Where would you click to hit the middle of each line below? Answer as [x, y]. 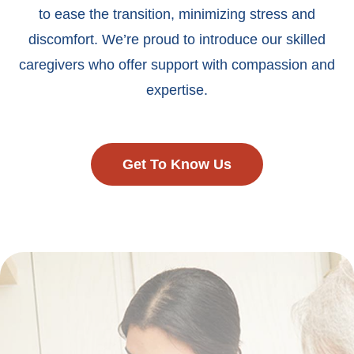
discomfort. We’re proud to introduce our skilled [177, 40]
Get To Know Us [177, 165]
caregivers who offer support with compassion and [177, 65]
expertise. [177, 90]
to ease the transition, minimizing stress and [177, 15]
